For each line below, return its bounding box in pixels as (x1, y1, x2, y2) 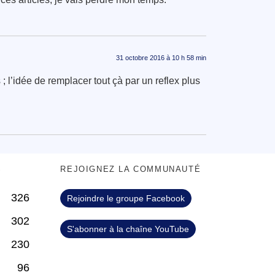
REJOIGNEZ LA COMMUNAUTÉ (60, 164, 201, 174)
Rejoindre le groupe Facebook (67, 193, 185, 203)
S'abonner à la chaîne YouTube (67, 223, 190, 234)
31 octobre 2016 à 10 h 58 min (116, 53, 206, 61)
